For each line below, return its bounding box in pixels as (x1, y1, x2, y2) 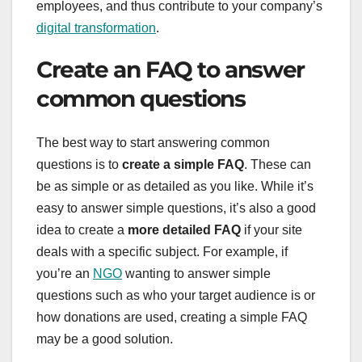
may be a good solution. (36, 331, 173, 346)
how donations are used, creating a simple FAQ (36, 309, 307, 324)
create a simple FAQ (122, 157, 244, 171)
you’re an (36, 266, 93, 280)
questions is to (36, 157, 122, 171)
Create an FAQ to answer (36, 56, 305, 84)
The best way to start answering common (36, 135, 270, 149)
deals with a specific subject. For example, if (36, 244, 288, 259)
